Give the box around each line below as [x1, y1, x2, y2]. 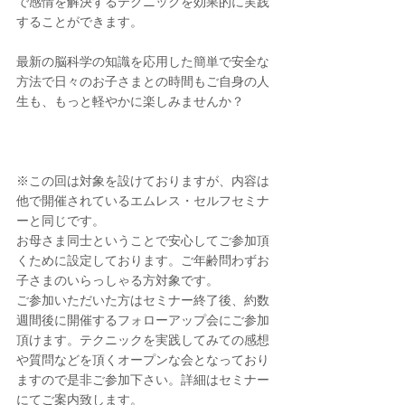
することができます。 [16, 16, 143, 29]
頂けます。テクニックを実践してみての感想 [16, 334, 269, 347]
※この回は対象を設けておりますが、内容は [16, 175, 269, 188]
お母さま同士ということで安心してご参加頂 [16, 235, 269, 248]
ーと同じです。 [16, 215, 105, 228]
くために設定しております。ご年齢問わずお [16, 255, 269, 268]
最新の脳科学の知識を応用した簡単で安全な [16, 56, 269, 69]
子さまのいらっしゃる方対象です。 [16, 275, 219, 287]
